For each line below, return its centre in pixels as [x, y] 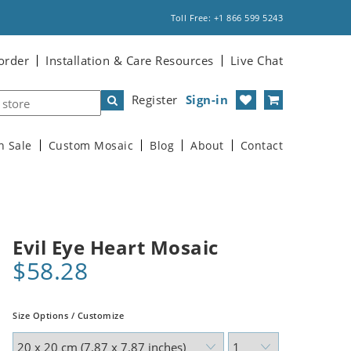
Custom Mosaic [90, 146]
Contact [261, 146]
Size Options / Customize [68, 315]
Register [154, 100]
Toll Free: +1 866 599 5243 [227, 18]
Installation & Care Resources [130, 60]
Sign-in [206, 100]
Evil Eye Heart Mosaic [116, 247]
